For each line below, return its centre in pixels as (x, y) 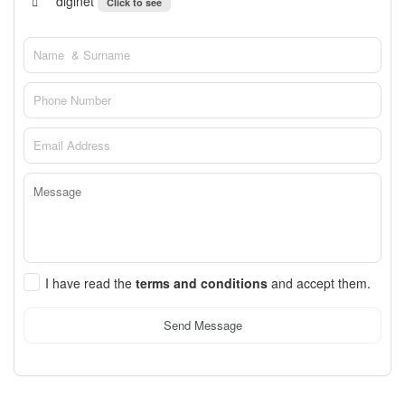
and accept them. (321, 283)
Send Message (202, 325)
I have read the (90, 283)
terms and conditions (203, 283)
